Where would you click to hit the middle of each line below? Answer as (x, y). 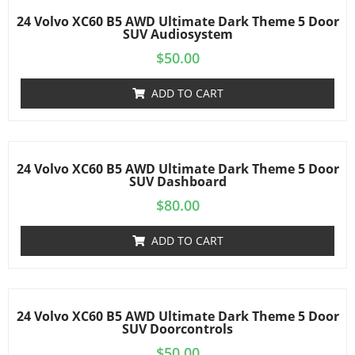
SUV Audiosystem (177, 34)
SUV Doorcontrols (177, 329)
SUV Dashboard (177, 181)
